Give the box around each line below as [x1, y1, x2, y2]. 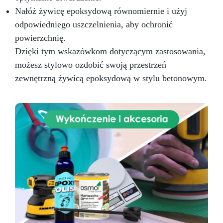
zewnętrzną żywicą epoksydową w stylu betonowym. [15, 73, 207, 84]
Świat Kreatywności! [75, 15, 148, 25]
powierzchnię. [15, 33, 66, 43]
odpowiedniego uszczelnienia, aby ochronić [15, 19, 173, 30]
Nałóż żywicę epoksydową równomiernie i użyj [15, 6, 187, 16]
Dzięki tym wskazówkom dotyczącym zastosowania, [15, 46, 206, 57]
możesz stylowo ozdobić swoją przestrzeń [15, 60, 166, 70]
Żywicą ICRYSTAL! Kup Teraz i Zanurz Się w [34, 4, 189, 14]
